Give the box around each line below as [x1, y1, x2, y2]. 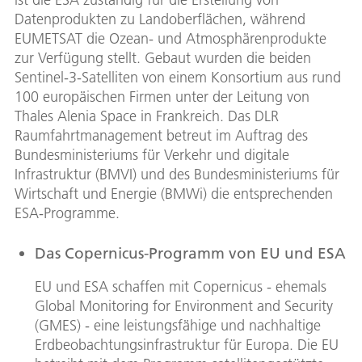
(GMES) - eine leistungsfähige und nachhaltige [35, 316, 321, 335]
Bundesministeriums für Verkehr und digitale [15, 145, 289, 165]
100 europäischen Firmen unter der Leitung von [15, 87, 309, 107]
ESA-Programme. [15, 204, 120, 223]
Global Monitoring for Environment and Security [35, 297, 333, 316]
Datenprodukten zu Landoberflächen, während [15, 10, 305, 29]
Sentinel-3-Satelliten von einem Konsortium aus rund [15, 68, 341, 87]
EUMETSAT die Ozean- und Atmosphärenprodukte [15, 29, 326, 48]
